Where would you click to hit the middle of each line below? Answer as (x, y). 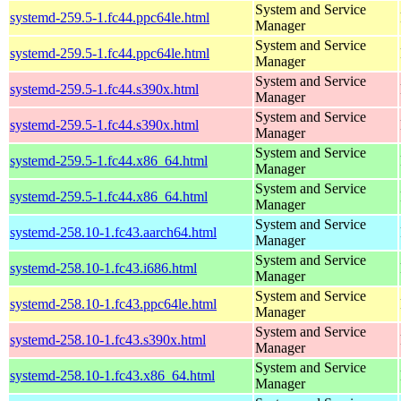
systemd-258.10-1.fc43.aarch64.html (113, 232)
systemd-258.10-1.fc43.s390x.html (108, 339)
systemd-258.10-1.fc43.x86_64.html (112, 375)
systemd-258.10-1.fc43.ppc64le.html (113, 303)
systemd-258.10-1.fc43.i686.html (103, 268)
